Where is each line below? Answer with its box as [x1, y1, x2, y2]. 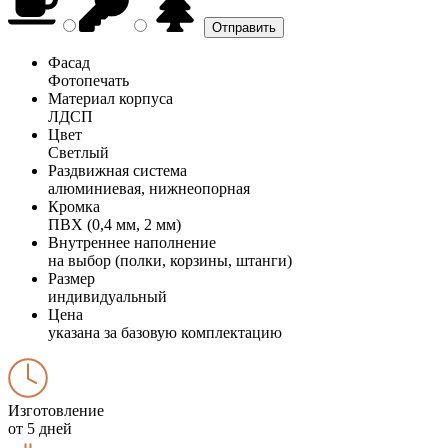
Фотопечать [48, 71, 129, 89]
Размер [48, 269, 95, 287]
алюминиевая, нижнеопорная [48, 179, 250, 197]
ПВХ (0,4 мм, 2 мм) [48, 215, 181, 233]
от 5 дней [8, 419, 72, 437]
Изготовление [8, 401, 104, 419]
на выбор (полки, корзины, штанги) [48, 251, 292, 269]
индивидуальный [48, 287, 167, 305]
